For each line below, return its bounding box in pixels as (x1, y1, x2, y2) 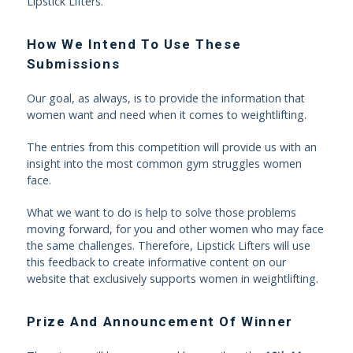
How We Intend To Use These (26, 36, 242, 52)
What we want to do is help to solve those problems (26, 205, 296, 220)
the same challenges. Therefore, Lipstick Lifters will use (26, 238, 310, 253)
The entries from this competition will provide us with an (26, 139, 317, 154)
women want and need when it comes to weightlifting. (26, 107, 307, 122)
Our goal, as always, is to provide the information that (26, 91, 305, 106)
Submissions (26, 56, 121, 72)
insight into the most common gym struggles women (26, 156, 302, 171)
